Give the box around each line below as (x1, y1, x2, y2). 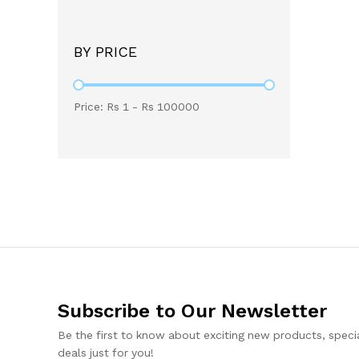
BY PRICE (74, 43, 137, 61)
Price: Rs (74, 100, 123, 114)
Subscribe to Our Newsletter (58, 300, 327, 323)
